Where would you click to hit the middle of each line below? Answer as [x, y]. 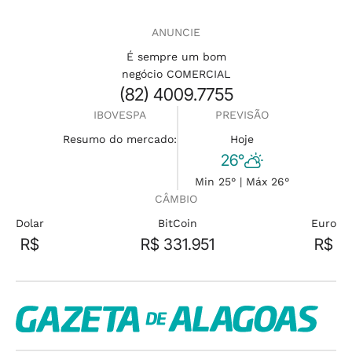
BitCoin [178, 224]
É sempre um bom [176, 57]
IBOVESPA [120, 115]
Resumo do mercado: [120, 139]
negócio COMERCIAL [176, 74]
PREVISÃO [242, 115]
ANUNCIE [176, 33]
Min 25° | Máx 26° [242, 182]
